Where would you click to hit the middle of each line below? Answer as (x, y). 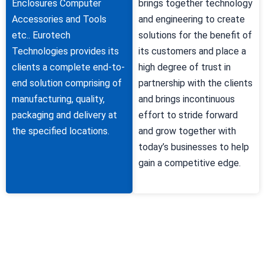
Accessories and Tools (59, 19)
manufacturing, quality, (58, 99)
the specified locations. (61, 131)
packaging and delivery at (64, 115)
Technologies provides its (65, 51)
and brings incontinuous (187, 99)
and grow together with (187, 131)
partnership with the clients (195, 83)
